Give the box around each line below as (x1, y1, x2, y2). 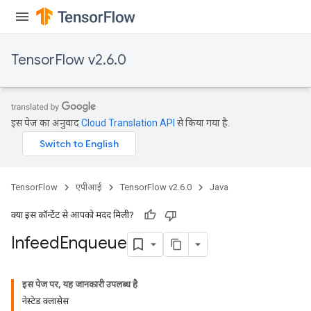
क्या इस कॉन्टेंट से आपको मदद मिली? (11, 210, 134, 220)
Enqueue (60, 233, 127, 254)
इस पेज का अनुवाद (11, 117, 81, 128)
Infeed (11, 233, 60, 254)
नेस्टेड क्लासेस (22, 296, 69, 306)
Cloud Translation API (81, 117, 175, 128)
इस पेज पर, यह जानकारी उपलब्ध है (22, 279, 137, 289)
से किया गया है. (175, 117, 230, 128)
